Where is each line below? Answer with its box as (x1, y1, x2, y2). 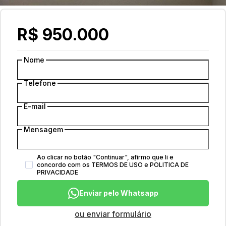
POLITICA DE (150, 161, 189, 168)
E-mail (24, 102, 46, 110)
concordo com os (37, 161, 90, 168)
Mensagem (24, 125, 63, 134)
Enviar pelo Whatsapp (79, 189, 158, 197)
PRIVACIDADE (37, 168, 78, 176)
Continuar (96, 153, 125, 161)
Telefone (24, 79, 56, 87)
